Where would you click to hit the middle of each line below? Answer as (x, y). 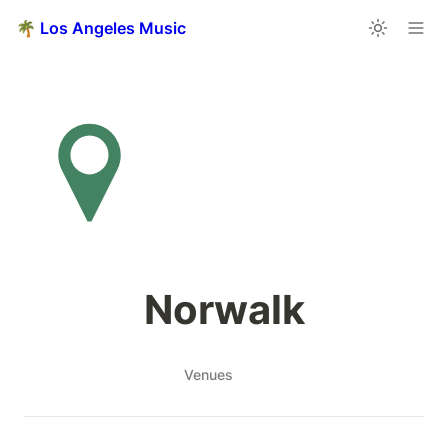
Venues (208, 374)
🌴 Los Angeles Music (101, 28)
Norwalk (224, 309)
